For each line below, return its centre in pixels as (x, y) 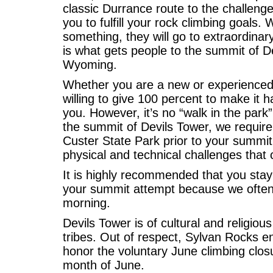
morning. (87, 203)
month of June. (104, 265)
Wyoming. (90, 64)
